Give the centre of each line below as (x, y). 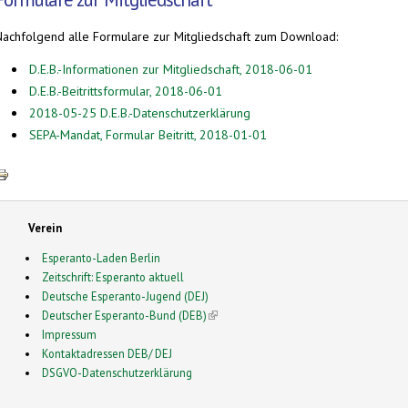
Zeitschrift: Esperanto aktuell (113, 277)
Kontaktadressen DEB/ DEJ (107, 354)
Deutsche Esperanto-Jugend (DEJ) (126, 296)
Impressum (70, 335)
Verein (45, 228)
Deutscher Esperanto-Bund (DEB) (125, 316)
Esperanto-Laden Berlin (102, 258)
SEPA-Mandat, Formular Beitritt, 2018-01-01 (148, 134)
